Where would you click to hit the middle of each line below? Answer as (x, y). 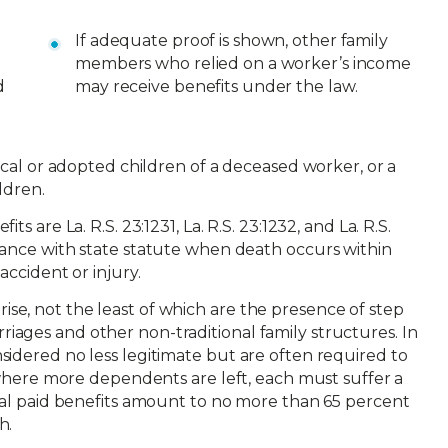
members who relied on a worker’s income (243, 63)
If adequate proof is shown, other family (231, 40)
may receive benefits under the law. (216, 86)
